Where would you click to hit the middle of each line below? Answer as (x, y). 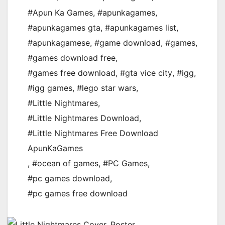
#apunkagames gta (64, 28)
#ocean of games (65, 163)
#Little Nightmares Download (83, 118)
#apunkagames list (141, 28)
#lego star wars (106, 88)
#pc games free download (78, 194)
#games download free (72, 58)
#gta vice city (146, 73)
